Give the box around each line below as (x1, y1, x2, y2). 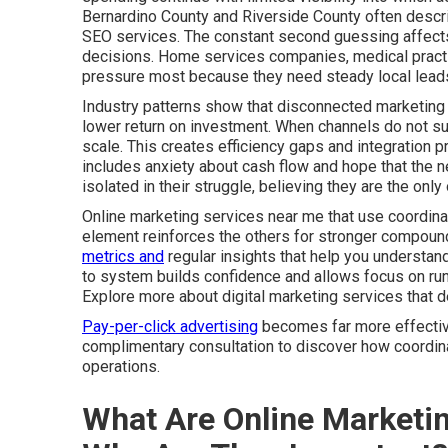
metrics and (82, 247, 164, 266)
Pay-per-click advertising (82, 317, 258, 336)
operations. (82, 357, 160, 376)
